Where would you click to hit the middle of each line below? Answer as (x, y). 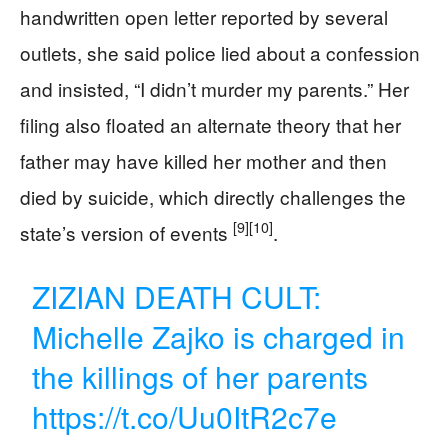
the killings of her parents (200, 376)
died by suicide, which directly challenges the (213, 196)
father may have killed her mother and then (203, 160)
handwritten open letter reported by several (204, 16)
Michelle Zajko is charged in (219, 336)
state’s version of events (126, 232)
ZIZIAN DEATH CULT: (177, 296)
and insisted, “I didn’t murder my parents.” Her (214, 88)
